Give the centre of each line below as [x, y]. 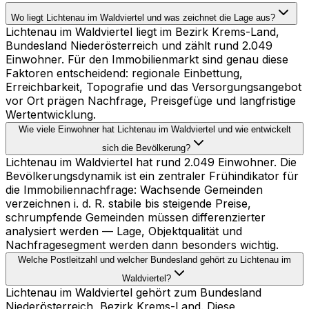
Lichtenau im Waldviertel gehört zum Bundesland [133, 293]
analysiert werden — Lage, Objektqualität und [124, 231]
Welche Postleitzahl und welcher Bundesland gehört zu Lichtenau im [154, 260]
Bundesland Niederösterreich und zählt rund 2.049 [139, 46]
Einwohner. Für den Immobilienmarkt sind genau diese [147, 60]
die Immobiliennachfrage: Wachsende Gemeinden [134, 190]
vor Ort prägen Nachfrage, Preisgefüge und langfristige [151, 101]
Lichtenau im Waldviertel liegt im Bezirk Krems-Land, [142, 32]
